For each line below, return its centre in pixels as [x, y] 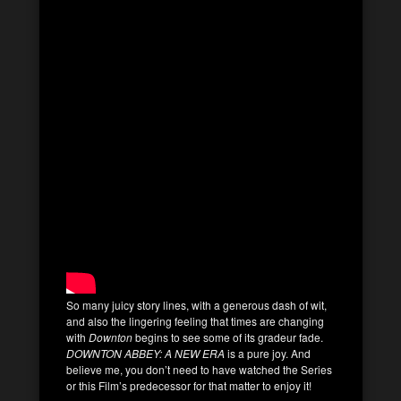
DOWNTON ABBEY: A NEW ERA [145, 353]
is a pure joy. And [268, 353]
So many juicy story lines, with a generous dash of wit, [196, 304]
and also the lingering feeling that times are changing [195, 320]
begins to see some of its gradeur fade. [229, 337]
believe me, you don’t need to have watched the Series [199, 369]
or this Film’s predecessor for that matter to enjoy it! [189, 385]
